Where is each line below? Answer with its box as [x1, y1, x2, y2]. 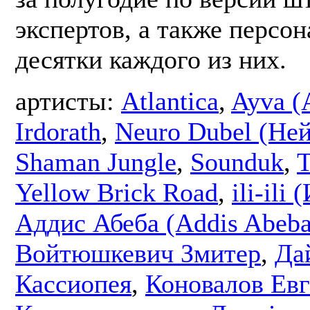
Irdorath [15, 117, 101, 147]
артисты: [15, 86, 121, 116]
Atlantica [121, 86, 219, 116]
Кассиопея [15, 269, 131, 299]
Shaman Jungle [15, 147, 176, 177]
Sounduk [190, 147, 284, 177]
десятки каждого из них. [15, 45, 286, 75]
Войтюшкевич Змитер [15, 239, 261, 268]
